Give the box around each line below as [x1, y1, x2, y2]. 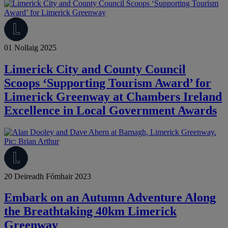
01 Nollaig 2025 [4, 43, 56, 52]
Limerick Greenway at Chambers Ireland [4, 90, 222, 103]
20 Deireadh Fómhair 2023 [4, 172, 91, 181]
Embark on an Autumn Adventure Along [4, 191, 216, 205]
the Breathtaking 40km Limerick [4, 205, 177, 218]
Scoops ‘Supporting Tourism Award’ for [4, 76, 211, 90]
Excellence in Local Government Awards [4, 103, 217, 117]
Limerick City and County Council [4, 62, 186, 76]
